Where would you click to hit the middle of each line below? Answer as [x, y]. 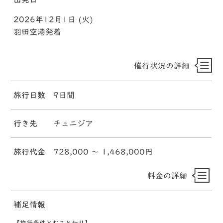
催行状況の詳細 [162, 65]
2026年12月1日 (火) [54, 19]
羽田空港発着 [38, 32]
